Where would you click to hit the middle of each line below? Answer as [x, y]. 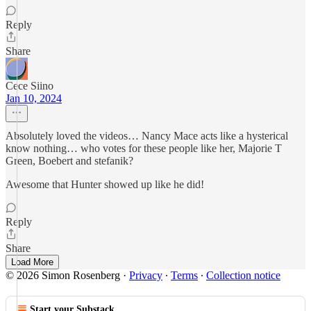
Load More [32, 262]
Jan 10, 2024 [34, 98]
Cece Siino [30, 86]
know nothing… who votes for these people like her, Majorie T [144, 148]
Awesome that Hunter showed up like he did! [105, 184]
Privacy [146, 275]
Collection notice [243, 275]
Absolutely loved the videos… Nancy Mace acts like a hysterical [147, 136]
